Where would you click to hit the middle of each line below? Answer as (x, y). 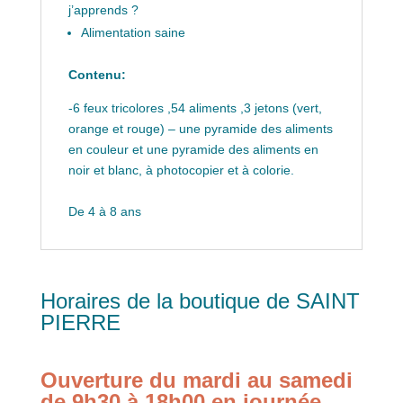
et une (152, 149)
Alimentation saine (133, 32)
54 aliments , (207, 107)
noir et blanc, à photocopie (143, 170)
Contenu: (97, 74)
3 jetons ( (270, 107)
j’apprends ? (103, 9)
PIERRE (80, 322)
